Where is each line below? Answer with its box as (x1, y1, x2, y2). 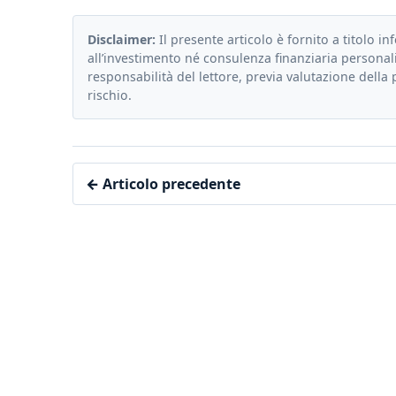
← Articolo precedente (86, 173, 240, 194)
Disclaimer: (88, 30, 156, 48)
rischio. (88, 86, 132, 103)
